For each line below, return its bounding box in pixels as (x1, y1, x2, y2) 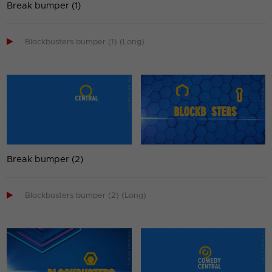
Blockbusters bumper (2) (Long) (25, 192, 147, 200)
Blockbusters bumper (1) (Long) (25, 38, 145, 46)
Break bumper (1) (7, 1, 81, 11)
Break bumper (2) (7, 155, 84, 165)
